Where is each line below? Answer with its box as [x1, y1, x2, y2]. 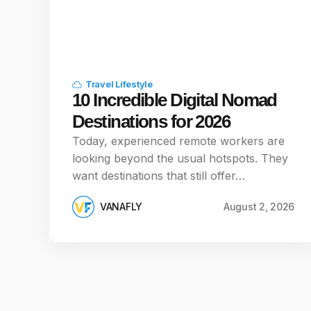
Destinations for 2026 [72, 111, 230, 132]
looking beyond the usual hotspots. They [72, 151, 288, 165]
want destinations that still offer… [72, 169, 245, 183]
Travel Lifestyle [85, 78, 153, 90]
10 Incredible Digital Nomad [72, 90, 277, 110]
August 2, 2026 [223, 201, 294, 212]
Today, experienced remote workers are [72, 134, 285, 148]
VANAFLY [100, 201, 143, 212]
